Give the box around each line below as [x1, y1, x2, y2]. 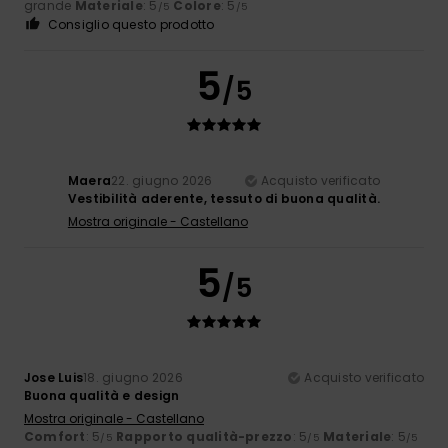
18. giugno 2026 [83, 368, 183, 386]
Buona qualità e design [24, 386, 180, 404]
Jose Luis [24, 368, 84, 386]
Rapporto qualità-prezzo [116, 427, 293, 445]
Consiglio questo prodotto [47, 15, 215, 33]
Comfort [24, 427, 86, 445]
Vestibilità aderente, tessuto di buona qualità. [67, 189, 381, 207]
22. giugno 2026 [111, 171, 213, 189]
